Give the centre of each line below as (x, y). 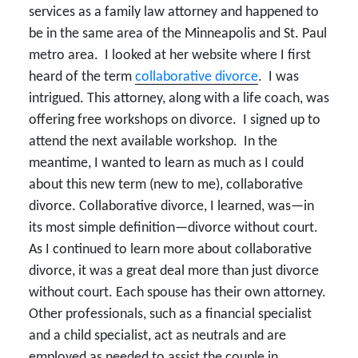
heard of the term (82, 77)
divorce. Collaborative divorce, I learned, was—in (171, 206)
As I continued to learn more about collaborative (170, 249)
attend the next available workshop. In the (153, 141)
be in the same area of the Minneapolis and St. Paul (178, 34)
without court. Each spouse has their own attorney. (177, 292)
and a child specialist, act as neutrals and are (157, 336)
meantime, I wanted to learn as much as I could (166, 163)
